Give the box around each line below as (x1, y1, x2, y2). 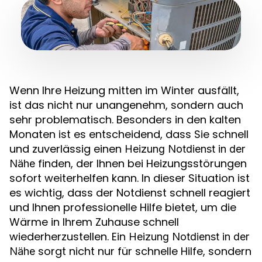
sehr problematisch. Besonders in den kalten (9, 112, 241, 127)
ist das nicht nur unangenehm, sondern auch (9, 97, 243, 112)
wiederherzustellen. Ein (9, 229, 129, 244)
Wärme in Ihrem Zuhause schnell (9, 214, 179, 229)
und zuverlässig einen (9, 141, 125, 156)
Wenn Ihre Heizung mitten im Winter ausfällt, (9, 82, 239, 98)
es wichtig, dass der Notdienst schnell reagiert (9, 185, 250, 200)
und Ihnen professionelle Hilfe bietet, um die (9, 199, 236, 215)
